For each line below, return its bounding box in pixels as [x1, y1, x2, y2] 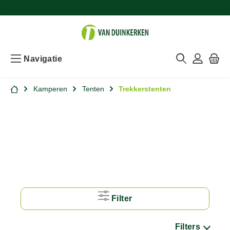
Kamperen [33, 84, 67, 93]
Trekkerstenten [119, 84, 171, 93]
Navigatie [24, 54, 62, 63]
